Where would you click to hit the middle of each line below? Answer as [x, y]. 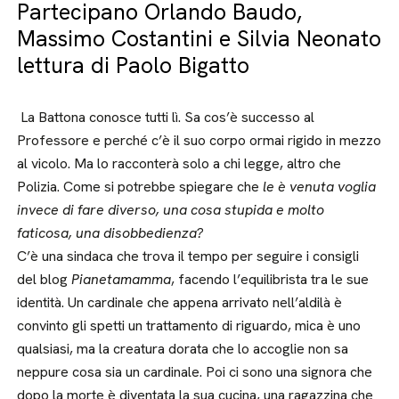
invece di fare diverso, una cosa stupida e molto [171, 210]
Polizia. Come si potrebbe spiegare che [140, 187]
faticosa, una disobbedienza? [110, 233]
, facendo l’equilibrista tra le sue [270, 279]
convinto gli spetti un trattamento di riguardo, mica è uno [189, 326]
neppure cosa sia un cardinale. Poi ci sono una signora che [195, 372]
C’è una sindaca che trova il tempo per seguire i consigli [188, 256]
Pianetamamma [122, 279]
